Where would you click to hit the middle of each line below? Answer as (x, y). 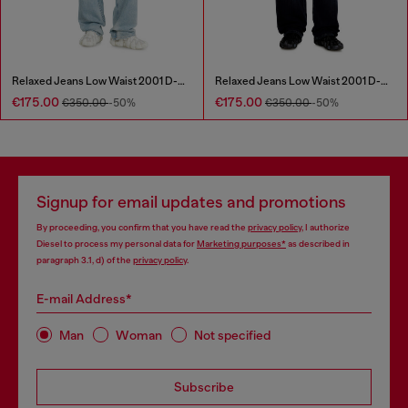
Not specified (233, 335)
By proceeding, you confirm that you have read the (142, 228)
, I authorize (326, 228)
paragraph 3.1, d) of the (85, 260)
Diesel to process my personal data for (117, 244)
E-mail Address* (84, 299)
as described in (318, 244)
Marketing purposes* (241, 244)
